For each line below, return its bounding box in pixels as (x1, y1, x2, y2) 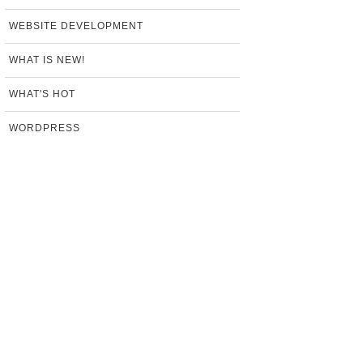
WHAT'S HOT (9, 88, 75, 100)
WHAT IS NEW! (9, 54, 85, 66)
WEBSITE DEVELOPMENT (9, 20, 143, 32)
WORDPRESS (9, 122, 80, 134)
